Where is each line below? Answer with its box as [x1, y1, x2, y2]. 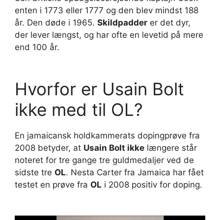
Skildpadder [97, 18, 147, 28]
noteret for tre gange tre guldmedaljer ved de [15, 155, 194, 165]
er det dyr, [147, 18, 191, 28]
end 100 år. [15, 42, 59, 53]
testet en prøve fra [15, 179, 90, 190]
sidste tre [15, 167, 55, 177]
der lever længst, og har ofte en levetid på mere [15, 30, 203, 40]
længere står [144, 142, 197, 153]
